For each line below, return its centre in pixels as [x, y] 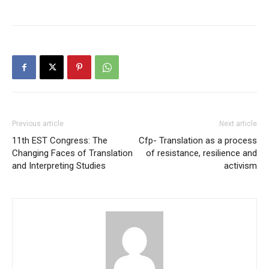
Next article [238, 124]
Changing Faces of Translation [72, 153]
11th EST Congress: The [60, 141]
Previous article [38, 124]
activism [240, 166]
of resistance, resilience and [201, 153]
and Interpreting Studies [59, 166]
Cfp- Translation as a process [198, 141]
